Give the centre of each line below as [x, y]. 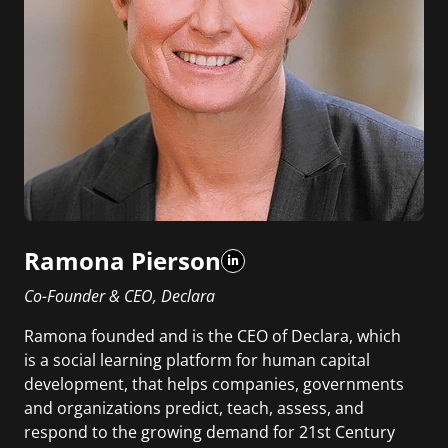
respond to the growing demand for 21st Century [209, 432]
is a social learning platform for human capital [197, 360]
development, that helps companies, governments [214, 384]
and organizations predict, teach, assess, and [194, 408]
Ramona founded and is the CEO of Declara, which [212, 336]
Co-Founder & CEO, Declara [119, 296]
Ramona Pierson [122, 261]
